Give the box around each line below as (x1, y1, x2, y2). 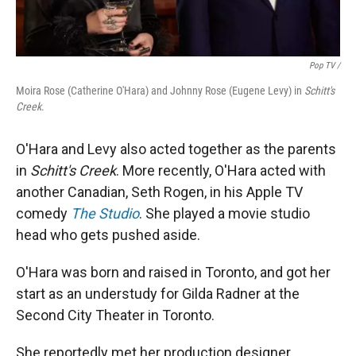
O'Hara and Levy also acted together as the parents (16, 141, 336, 157)
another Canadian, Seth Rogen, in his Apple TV (16, 184, 303, 200)
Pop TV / (309, 60, 340, 71)
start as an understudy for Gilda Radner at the (16, 285, 300, 302)
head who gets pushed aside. (16, 226, 200, 243)
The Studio (71, 205, 139, 222)
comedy (16, 205, 71, 222)
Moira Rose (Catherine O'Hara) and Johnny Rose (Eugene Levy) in (16, 84, 304, 97)
